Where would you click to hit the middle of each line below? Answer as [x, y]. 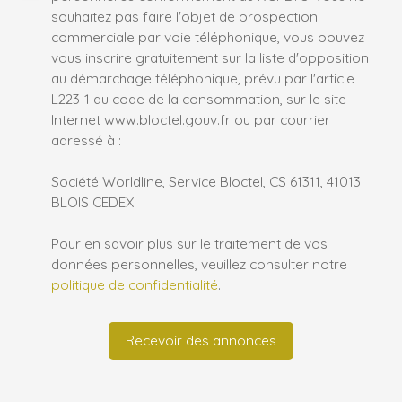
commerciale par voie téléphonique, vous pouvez [208, 36]
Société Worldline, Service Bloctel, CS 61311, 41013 [206, 181]
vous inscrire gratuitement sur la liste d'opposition [210, 57]
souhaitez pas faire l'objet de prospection [184, 16]
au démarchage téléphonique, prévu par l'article [203, 78]
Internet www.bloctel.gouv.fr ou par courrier [191, 119]
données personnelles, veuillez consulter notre [199, 263]
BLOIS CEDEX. [94, 201]
